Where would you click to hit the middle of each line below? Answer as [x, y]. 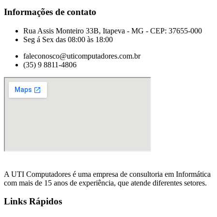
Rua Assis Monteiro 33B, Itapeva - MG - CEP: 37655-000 [113, 31]
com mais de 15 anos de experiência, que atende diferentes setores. [105, 183]
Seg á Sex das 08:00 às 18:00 [68, 39]
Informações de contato [50, 12]
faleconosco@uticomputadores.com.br [82, 56]
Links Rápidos [33, 201]
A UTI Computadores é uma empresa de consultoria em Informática [107, 174]
